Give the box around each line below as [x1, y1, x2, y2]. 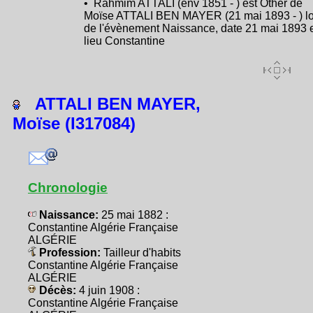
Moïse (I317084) [13, 113, 136, 133]
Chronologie [28, 180, 108, 195]
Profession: [36, 247, 103, 259]
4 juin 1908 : [79, 284, 140, 296]
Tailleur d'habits [103, 247, 181, 259]
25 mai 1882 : [101, 209, 168, 221]
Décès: [36, 284, 79, 296]
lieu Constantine [84, 35, 165, 47]
